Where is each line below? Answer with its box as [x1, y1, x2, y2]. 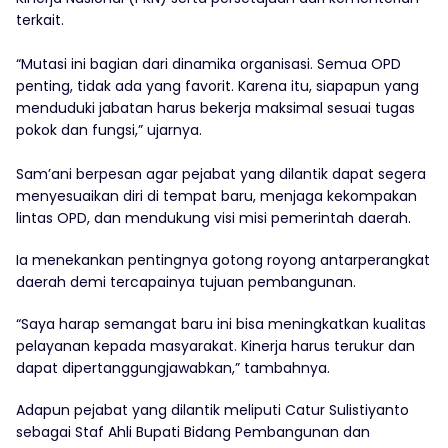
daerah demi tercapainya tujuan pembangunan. [16, 272, 356, 293]
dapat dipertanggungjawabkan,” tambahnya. [16, 358, 330, 379]
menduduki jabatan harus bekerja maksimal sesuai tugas [16, 98, 415, 119]
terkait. [16, 10, 64, 31]
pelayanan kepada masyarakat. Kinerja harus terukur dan [16, 336, 415, 357]
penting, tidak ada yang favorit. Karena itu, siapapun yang [16, 76, 419, 97]
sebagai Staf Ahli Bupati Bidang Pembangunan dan [16, 422, 370, 443]
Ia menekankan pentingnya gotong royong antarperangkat [16, 250, 430, 271]
